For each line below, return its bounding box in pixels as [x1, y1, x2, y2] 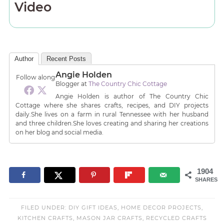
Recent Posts [46, 54, 86, 62]
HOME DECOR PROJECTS [121, 203, 201, 211]
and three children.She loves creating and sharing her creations [15, 119, 209, 127]
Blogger [55, 79, 79, 87]
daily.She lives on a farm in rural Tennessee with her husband [15, 110, 209, 118]
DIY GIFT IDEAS [68, 203, 117, 211]
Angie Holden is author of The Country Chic [55, 92, 209, 100]
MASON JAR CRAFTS [76, 214, 142, 221]
